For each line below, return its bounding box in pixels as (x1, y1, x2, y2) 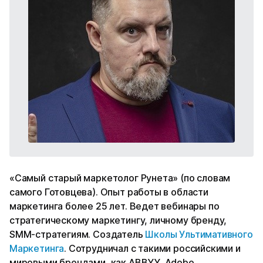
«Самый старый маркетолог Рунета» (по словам (9, 171, 231, 184)
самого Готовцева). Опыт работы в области (9, 186, 208, 198)
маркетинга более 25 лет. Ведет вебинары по (9, 200, 220, 212)
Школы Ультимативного (145, 228, 253, 240)
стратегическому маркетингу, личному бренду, (9, 214, 227, 226)
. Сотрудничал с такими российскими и (64, 242, 241, 254)
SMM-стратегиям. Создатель (9, 228, 146, 240)
